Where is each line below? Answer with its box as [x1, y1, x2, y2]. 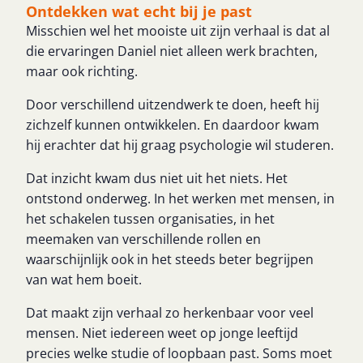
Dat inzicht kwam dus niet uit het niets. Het [26, 169, 288, 187]
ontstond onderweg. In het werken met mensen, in [26, 190, 335, 207]
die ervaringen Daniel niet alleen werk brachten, [26, 42, 318, 60]
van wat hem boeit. [26, 271, 142, 288]
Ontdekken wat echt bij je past [26, 2, 252, 21]
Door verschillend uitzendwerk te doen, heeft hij [26, 96, 319, 113]
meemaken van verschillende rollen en [26, 230, 261, 248]
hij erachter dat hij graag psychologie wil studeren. [26, 136, 334, 154]
